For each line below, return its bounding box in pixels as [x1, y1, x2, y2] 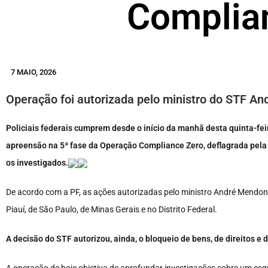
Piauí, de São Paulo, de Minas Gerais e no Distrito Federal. [6, 205, 217, 215]
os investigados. [6, 158, 68, 168]
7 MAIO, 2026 [11, 68, 56, 77]
